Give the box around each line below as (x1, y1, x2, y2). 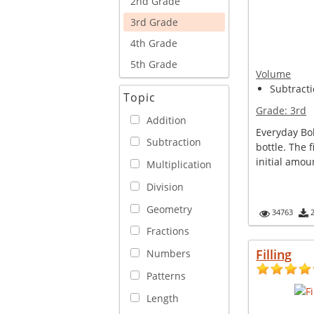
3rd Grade (130, 15, 178, 29)
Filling (256, 246, 292, 263)
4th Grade (130, 36, 177, 50)
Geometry (146, 202, 192, 216)
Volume (256, 67, 292, 81)
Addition (146, 113, 186, 127)
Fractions (146, 224, 189, 238)
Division (146, 179, 184, 193)
